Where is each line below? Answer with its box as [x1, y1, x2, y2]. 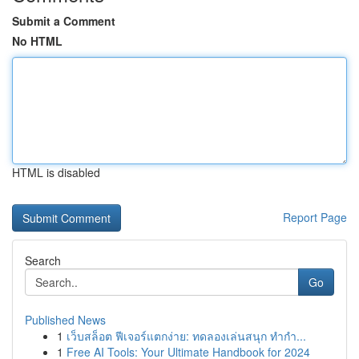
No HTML [12, 33, 63, 49]
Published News [25, 312, 106, 328]
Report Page [283, 209, 347, 225]
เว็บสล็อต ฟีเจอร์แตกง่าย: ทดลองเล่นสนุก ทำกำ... [67, 328, 306, 344]
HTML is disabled [12, 164, 100, 180]
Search [25, 252, 61, 268]
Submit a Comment [12, 13, 115, 29]
